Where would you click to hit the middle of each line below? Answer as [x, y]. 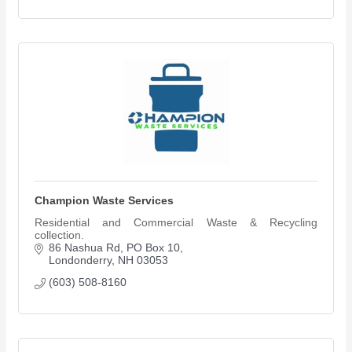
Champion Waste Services [104, 201]
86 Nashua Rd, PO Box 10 [114, 248]
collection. [59, 235]
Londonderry [80, 260]
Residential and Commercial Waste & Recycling [176, 223]
